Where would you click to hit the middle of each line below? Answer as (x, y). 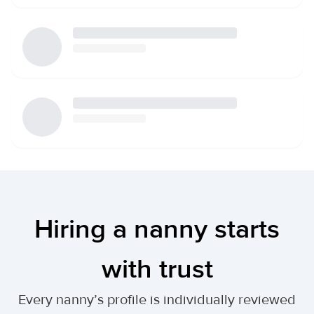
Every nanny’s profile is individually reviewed (157, 299)
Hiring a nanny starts (157, 229)
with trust (157, 269)
